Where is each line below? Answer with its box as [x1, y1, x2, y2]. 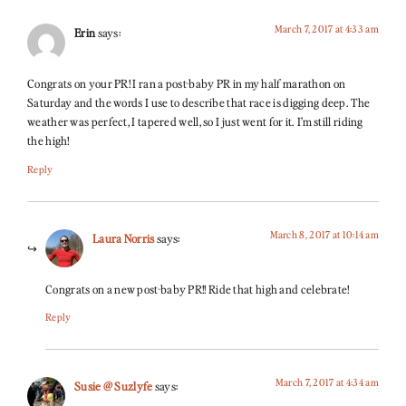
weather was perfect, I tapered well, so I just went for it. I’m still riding [27, 113, 363, 130]
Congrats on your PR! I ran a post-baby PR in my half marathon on [27, 75, 346, 92]
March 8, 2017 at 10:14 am [269, 227, 379, 241]
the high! [27, 132, 70, 150]
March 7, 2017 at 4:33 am [274, 21, 379, 35]
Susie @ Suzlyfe [74, 378, 153, 395]
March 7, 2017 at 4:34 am [275, 375, 379, 390]
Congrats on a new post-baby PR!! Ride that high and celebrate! [45, 280, 350, 297]
